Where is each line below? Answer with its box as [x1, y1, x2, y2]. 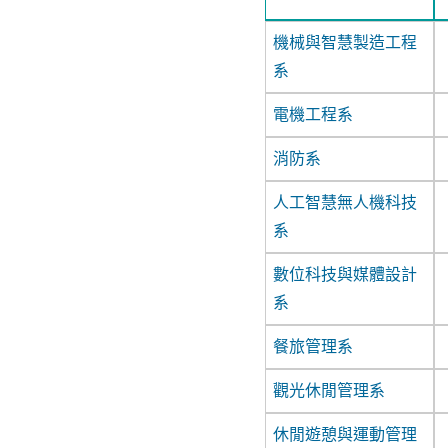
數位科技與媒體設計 [272, 266, 417, 284]
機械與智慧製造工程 [272, 34, 417, 52]
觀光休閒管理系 [272, 382, 385, 400]
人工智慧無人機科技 [272, 194, 417, 212]
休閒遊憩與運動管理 [272, 426, 417, 444]
